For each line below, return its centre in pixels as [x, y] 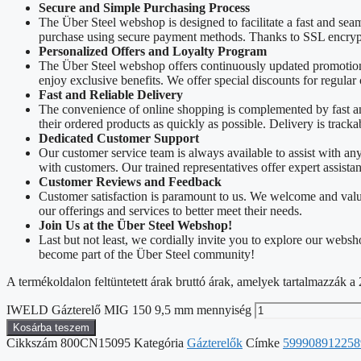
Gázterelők [215, 342]
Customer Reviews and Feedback [130, 181]
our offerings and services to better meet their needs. [170, 210]
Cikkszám [33, 342]
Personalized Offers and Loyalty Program [153, 51]
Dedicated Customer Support [119, 138]
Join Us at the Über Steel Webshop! [135, 225]
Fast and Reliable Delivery [111, 94]
